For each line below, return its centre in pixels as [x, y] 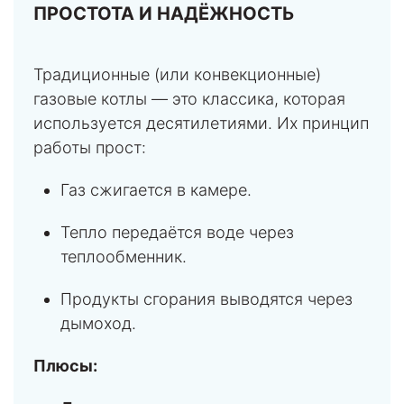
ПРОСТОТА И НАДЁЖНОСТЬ [164, 13]
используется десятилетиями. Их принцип [201, 123]
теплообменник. [124, 256]
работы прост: [90, 147]
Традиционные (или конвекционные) [177, 74]
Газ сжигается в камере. [156, 189]
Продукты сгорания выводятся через [207, 298]
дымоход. [98, 323]
